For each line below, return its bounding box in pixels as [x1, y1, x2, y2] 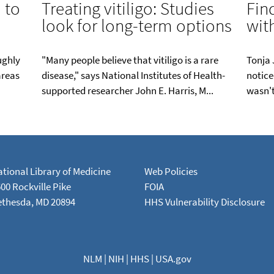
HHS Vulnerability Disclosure [144, 195, 265, 209]
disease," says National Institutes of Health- [42, 68, 226, 83]
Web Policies [144, 165, 198, 179]
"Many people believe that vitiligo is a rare [42, 53, 219, 67]
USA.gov [155, 252, 191, 266]
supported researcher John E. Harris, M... [42, 84, 214, 98]
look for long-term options [42, 14, 232, 37]
